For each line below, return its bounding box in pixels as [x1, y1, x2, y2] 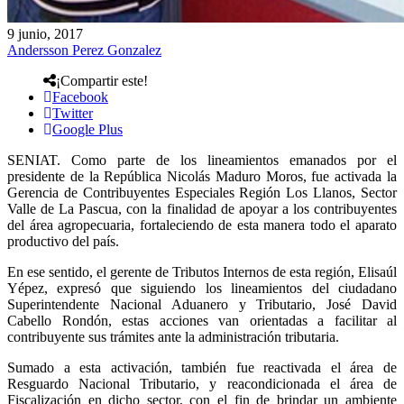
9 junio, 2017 [7, 25, 83, 41]
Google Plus [52, 121, 123, 137]
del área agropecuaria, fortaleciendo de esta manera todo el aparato [7, 216, 397, 233]
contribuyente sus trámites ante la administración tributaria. [7, 328, 339, 344]
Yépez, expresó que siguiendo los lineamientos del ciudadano [7, 280, 397, 296]
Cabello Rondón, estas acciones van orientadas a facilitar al [7, 312, 397, 328]
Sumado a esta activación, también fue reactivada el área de [7, 359, 397, 375]
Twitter [52, 105, 93, 121]
